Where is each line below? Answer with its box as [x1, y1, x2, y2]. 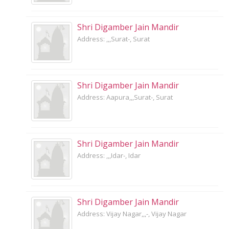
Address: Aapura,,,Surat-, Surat [77, 93, 173, 102]
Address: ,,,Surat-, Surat [77, 34, 150, 44]
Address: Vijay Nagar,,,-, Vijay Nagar [77, 209, 187, 219]
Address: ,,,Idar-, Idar [77, 151, 141, 161]
